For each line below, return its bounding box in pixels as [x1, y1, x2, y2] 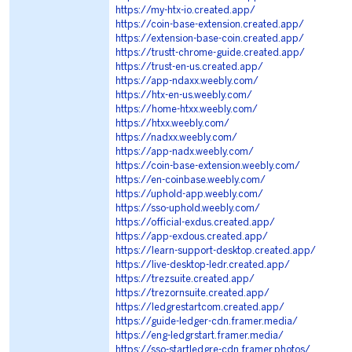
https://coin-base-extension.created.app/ [115, 20, 304, 29]
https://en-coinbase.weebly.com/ [115, 176, 266, 185]
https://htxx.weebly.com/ [115, 119, 229, 128]
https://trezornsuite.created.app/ [115, 289, 269, 298]
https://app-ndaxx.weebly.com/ [115, 77, 258, 86]
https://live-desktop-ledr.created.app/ [115, 261, 290, 269]
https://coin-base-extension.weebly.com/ [115, 162, 300, 170]
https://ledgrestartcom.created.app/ [115, 303, 284, 312]
